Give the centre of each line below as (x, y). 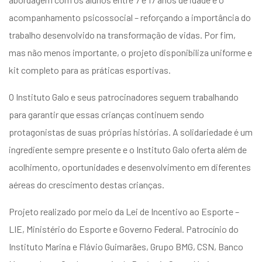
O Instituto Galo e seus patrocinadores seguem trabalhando (124, 96)
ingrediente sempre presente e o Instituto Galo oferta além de (128, 149)
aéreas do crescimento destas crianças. (87, 184)
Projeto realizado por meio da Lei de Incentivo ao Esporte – (124, 211)
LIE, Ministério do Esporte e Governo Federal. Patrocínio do (124, 229)
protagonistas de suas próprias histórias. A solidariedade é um (131, 132)
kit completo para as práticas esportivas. (90, 70)
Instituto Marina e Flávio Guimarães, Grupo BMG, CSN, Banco (126, 246)
